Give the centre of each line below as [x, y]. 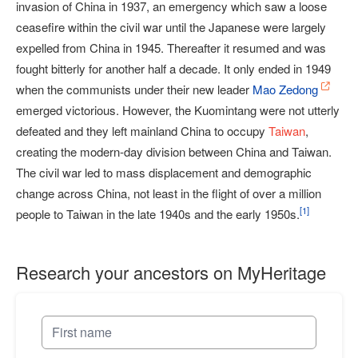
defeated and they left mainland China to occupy [142, 131]
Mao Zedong [285, 89]
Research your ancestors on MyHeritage [171, 272]
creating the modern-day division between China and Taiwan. [174, 151]
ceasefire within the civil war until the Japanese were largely [171, 27]
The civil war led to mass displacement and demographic [164, 172]
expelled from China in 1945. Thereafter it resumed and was [171, 48]
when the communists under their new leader [134, 89]
